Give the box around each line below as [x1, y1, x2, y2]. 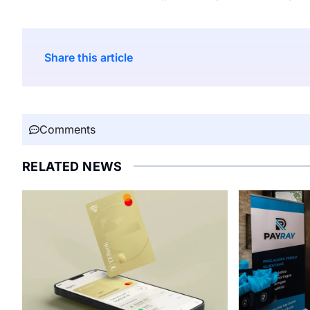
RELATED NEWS [22, 158, 122, 174]
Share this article [44, 50, 133, 64]
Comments [39, 122, 95, 136]
